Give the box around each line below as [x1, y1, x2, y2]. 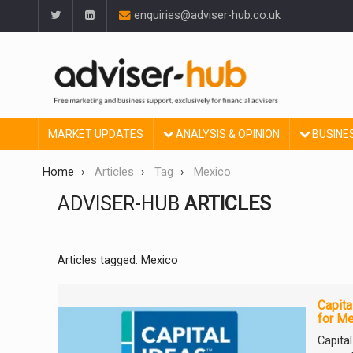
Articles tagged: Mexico [58, 254, 178, 267]
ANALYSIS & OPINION [173, 128, 280, 141]
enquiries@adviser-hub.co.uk [131, 9, 281, 22]
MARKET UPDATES [48, 128, 143, 141]
